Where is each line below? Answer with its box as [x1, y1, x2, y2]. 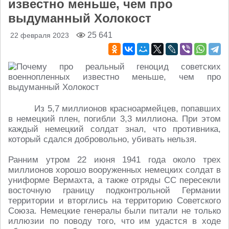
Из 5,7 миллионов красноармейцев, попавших [34, 104, 221, 113]
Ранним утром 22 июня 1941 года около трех [8, 155, 221, 165]
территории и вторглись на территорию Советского [8, 196, 221, 205]
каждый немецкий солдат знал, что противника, [8, 124, 221, 134]
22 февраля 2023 [10, 31, 69, 39]
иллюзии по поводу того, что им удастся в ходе [8, 216, 221, 226]
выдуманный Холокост [8, 11, 151, 25]
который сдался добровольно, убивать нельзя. [8, 134, 197, 144]
